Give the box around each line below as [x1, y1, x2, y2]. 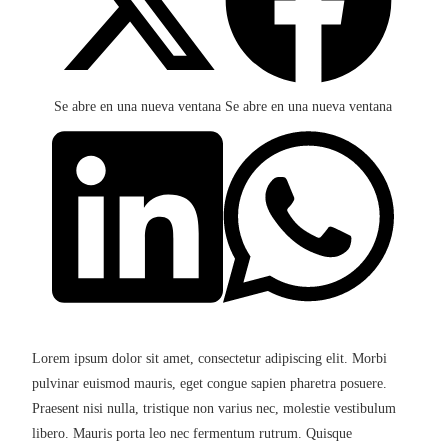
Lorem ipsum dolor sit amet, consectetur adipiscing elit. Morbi [32, 350, 388, 366]
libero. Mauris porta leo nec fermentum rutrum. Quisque [32, 425, 353, 441]
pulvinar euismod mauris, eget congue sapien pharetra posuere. [32, 375, 388, 391]
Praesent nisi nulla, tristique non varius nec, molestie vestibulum [32, 400, 397, 416]
